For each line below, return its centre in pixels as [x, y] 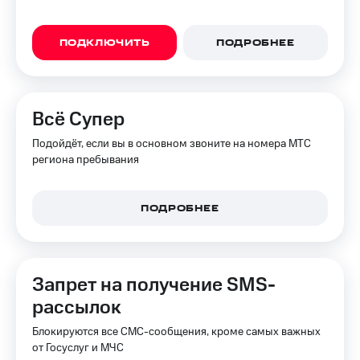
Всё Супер [78, 120]
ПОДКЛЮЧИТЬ [104, 43]
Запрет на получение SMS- [154, 285]
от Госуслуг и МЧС [78, 348]
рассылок [77, 308]
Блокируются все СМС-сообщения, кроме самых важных [176, 332]
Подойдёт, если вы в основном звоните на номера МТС [172, 144]
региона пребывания [86, 160]
